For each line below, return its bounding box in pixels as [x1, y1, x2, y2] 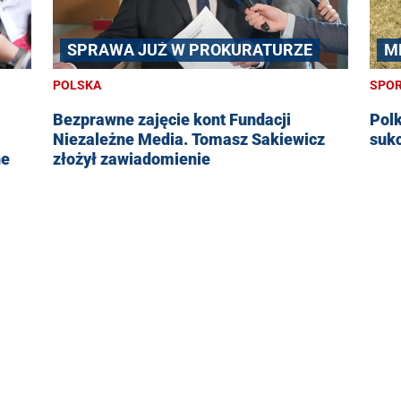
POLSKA [52, 78, 101, 93]
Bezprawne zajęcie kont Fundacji [52, 110, 229, 130]
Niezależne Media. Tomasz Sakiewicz [52, 130, 325, 149]
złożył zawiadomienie [52, 149, 210, 169]
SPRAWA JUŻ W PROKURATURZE [66, 40, 312, 60]
